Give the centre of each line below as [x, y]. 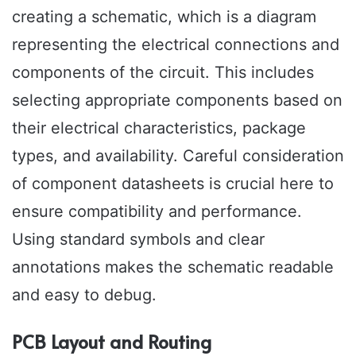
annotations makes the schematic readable [173, 267]
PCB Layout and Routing [112, 341]
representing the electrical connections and [176, 44]
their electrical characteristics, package [159, 128]
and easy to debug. [84, 294]
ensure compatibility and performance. [157, 211]
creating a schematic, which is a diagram [164, 16]
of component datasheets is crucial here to [173, 183]
